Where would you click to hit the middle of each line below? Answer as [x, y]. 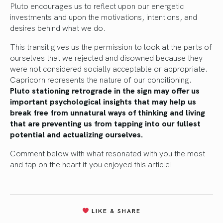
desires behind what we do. [58, 27]
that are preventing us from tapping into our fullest [105, 123]
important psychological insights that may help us [103, 101]
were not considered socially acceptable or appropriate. [109, 68]
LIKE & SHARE [115, 210]
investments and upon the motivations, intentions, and [104, 16]
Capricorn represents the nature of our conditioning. [101, 79]
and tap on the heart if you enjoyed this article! [91, 164]
